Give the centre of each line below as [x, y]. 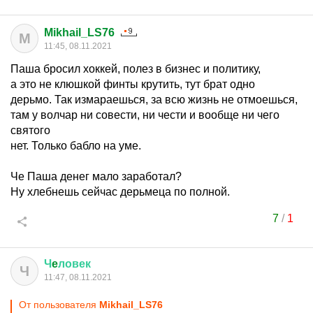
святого [30, 130]
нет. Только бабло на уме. [76, 146]
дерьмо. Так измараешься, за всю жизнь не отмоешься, [154, 100]
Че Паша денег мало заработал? [96, 176]
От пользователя [59, 305]
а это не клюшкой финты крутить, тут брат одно [133, 84]
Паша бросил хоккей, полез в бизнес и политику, [136, 69]
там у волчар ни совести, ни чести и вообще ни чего [145, 115]
